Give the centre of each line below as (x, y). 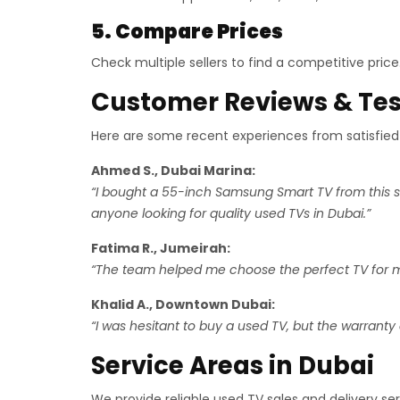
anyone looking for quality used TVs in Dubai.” (231, 213)
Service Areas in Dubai (233, 366)
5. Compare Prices (187, 32)
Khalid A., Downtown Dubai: (183, 304)
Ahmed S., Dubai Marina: (173, 171)
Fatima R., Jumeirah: (161, 248)
